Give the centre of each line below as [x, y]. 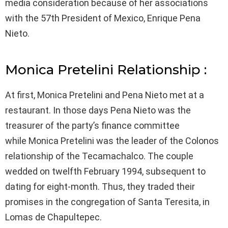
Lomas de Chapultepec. [53, 217]
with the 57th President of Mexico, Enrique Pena [103, 18]
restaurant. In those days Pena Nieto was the [98, 110]
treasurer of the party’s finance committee [92, 126]
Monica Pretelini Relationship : [106, 70]
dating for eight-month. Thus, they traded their [100, 187]
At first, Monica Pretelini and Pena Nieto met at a [105, 95]
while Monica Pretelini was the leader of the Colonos [112, 141]
